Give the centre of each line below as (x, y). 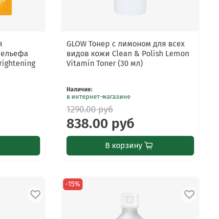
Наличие (79, 89)
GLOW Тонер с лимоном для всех (126, 44)
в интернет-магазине (99, 96)
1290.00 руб (90, 109)
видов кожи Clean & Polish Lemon (128, 53)
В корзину (123, 145)
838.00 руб (101, 123)
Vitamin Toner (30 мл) (105, 63)
